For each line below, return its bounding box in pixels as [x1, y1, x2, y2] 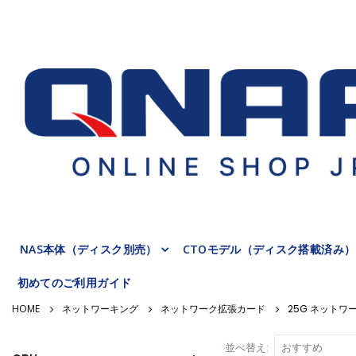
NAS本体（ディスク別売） [20, 241, 157, 257]
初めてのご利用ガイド [17, 274, 132, 290]
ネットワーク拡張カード [161, 301, 265, 315]
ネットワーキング [62, 301, 138, 315]
